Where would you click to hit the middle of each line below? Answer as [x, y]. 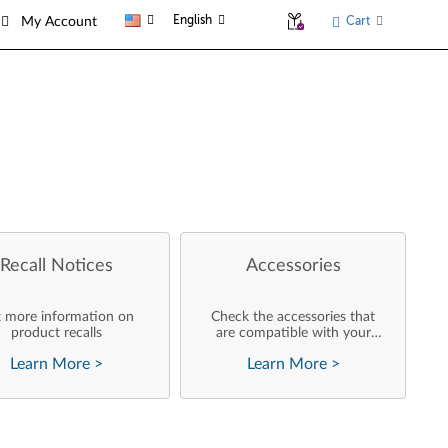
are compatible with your [293, 333]
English [193, 20]
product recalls [57, 333]
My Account [59, 21]
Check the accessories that [293, 317]
